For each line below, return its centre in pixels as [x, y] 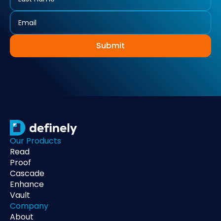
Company [29, 206]
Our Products [36, 141]
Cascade [27, 173]
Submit [110, 46]
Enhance [27, 184]
